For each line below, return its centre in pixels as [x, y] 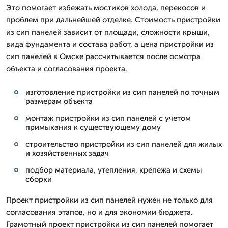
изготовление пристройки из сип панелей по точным [122, 92]
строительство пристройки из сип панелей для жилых [124, 144]
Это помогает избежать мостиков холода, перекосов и [106, 8]
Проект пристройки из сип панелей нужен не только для [109, 200]
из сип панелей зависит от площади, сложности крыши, [108, 32]
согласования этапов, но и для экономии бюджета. [99, 212]
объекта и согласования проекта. [67, 69]
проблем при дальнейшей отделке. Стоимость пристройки [113, 20]
